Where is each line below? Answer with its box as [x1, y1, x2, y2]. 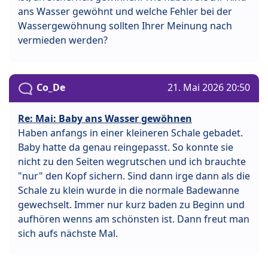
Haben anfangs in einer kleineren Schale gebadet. [18, 126, 243, 139]
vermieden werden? [18, 33, 108, 47]
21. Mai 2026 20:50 [167, 81, 250, 95]
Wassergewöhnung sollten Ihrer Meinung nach [18, 19, 232, 33]
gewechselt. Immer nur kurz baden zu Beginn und [18, 197, 245, 211]
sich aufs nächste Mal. [18, 226, 118, 240]
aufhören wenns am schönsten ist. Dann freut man [18, 212, 249, 226]
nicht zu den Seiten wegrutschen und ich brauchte [18, 154, 246, 168]
